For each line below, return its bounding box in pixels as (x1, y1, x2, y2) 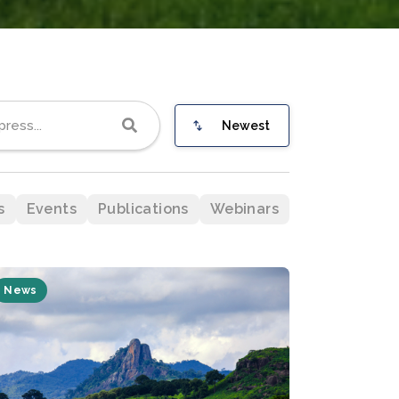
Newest (222, 118, 270, 133)
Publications (97, 200, 189, 217)
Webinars (209, 200, 279, 217)
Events (26, 200, 77, 217)
